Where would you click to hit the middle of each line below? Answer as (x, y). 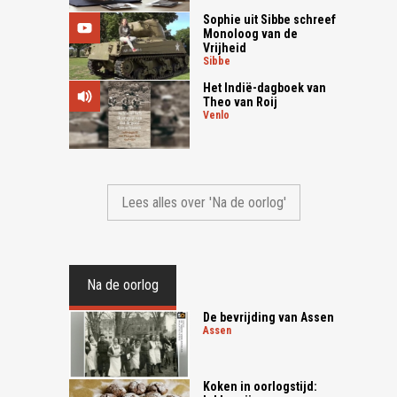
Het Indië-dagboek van (265, 88)
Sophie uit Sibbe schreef (270, 19)
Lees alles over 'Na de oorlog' (203, 202)
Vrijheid (225, 47)
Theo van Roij (241, 102)
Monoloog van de (251, 33)
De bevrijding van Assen (269, 317)
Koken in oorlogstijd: (261, 386)
